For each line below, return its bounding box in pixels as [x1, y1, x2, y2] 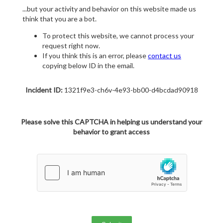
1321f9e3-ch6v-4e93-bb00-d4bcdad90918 [62, 86, 198, 95]
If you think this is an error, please [42, 51, 148, 60]
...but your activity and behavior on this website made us [22, 4, 196, 13]
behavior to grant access [73, 127, 150, 136]
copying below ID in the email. [42, 61, 134, 70]
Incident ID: [25, 86, 63, 95]
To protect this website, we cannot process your [42, 31, 194, 40]
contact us [148, 51, 181, 60]
